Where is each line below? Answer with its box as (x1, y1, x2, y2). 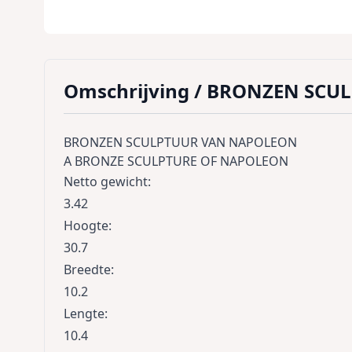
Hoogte (64, 216, 108, 234)
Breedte (64, 260, 111, 278)
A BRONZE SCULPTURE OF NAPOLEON (64, 152, 288, 170)
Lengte (64, 304, 104, 322)
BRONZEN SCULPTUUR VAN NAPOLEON (64, 133, 297, 151)
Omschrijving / (64, 77, 207, 104)
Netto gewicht (64, 172, 148, 190)
